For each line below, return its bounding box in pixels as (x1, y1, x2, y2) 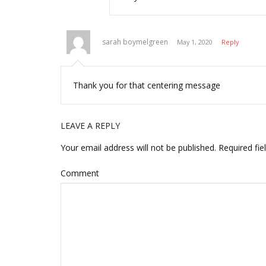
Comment (61, 167, 99, 179)
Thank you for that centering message (73, 80, 220, 91)
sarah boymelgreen (102, 37, 168, 47)
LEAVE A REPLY (61, 120, 120, 132)
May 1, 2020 (177, 37, 213, 47)
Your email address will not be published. (61, 142, 216, 154)
